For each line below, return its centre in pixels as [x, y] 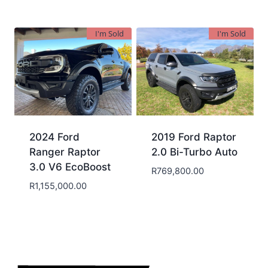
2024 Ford [54, 137]
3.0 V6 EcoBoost [70, 167]
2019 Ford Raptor [194, 137]
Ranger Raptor [65, 152]
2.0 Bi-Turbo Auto [194, 152]
